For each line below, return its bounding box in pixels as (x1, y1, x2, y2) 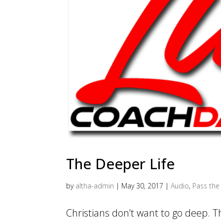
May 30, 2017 (121, 181, 164, 191)
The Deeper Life (66, 154, 175, 174)
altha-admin (75, 181, 114, 191)
